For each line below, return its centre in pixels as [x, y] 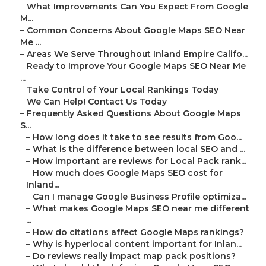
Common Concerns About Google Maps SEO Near [136, 31]
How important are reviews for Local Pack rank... [140, 161]
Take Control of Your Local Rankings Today [123, 90]
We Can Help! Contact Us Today [97, 102]
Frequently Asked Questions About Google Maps [134, 114]
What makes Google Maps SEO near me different [141, 209]
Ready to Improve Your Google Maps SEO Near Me [136, 66]
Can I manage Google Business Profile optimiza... [140, 197]
